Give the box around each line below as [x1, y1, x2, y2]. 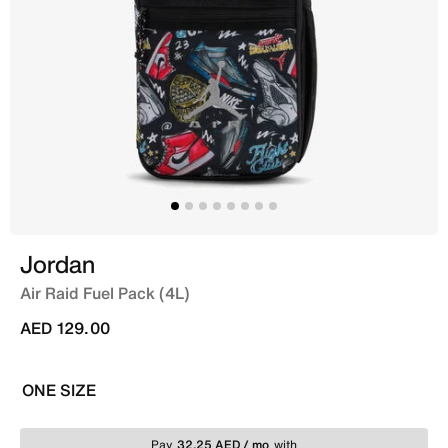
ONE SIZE [22, 377, 96, 402]
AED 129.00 [20, 315, 110, 340]
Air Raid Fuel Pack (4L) [20, 280, 190, 305]
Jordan [20, 245, 95, 282]
